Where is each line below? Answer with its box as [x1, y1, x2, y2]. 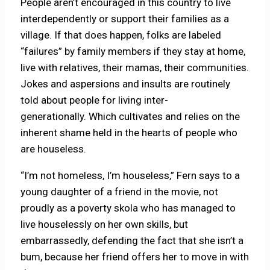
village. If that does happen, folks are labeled [20, 28, 222, 41]
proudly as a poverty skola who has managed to [20, 201, 236, 214]
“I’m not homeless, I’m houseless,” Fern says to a [20, 169, 240, 181]
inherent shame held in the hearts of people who [20, 126, 238, 139]
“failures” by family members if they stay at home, [20, 45, 246, 57]
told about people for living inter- [20, 93, 169, 106]
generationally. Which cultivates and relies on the [20, 110, 240, 122]
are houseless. [20, 142, 89, 155]
